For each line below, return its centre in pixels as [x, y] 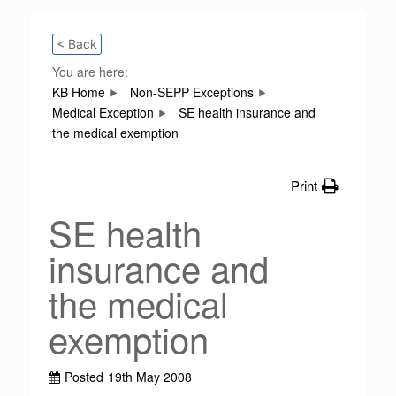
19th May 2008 [150, 377]
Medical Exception [103, 112]
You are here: [90, 72]
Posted [84, 377]
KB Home [79, 92]
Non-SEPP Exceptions [192, 92]
